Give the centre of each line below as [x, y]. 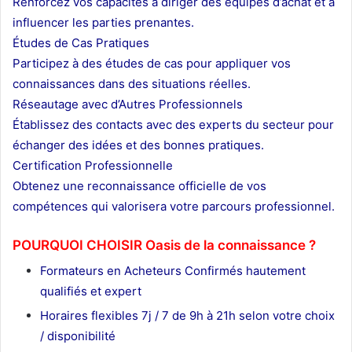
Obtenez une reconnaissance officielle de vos [139, 185]
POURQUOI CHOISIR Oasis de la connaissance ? [164, 245]
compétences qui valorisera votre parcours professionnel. [174, 206]
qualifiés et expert [91, 291]
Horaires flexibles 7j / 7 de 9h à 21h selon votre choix [187, 316]
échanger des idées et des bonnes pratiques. [138, 145]
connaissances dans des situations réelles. [132, 83]
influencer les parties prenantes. [103, 22]
